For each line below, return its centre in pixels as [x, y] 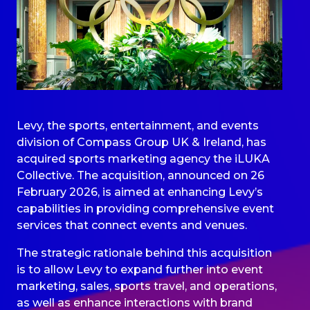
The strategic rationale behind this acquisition [144, 253]
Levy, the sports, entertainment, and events [138, 125]
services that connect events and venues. [132, 225]
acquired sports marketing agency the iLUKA [143, 158]
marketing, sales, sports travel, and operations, [147, 286]
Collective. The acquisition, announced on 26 [140, 175]
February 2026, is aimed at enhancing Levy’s [140, 192]
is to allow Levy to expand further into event [140, 269]
